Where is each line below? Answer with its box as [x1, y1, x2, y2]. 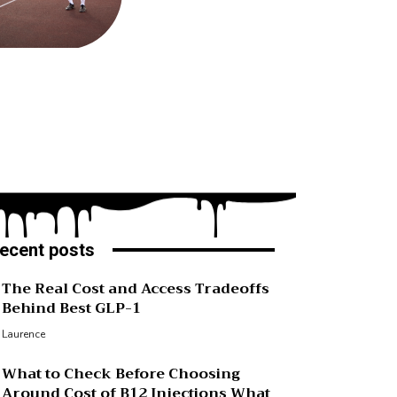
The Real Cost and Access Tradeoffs [2, 276, 269, 301]
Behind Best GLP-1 [2, 295, 141, 321]
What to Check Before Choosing [2, 361, 240, 386]
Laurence [2, 326, 45, 341]
